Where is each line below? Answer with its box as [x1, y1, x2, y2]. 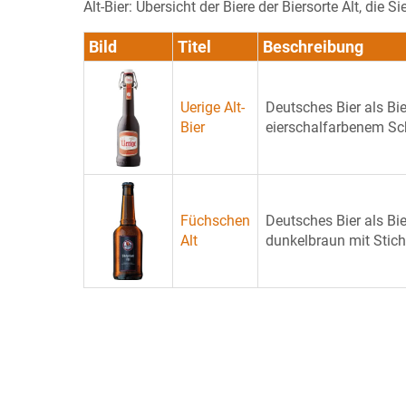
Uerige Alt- [180, 99, 245, 116]
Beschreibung [263, 37, 363, 56]
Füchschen [180, 212, 250, 229]
